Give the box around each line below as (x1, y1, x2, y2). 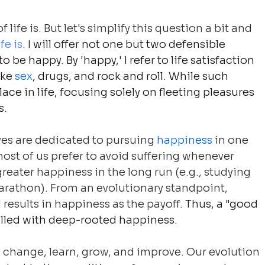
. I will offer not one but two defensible (22, 37, 228, 51)
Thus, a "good (183, 197, 261, 211)
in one (212, 133, 251, 147)
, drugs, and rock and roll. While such (33, 69, 231, 83)
